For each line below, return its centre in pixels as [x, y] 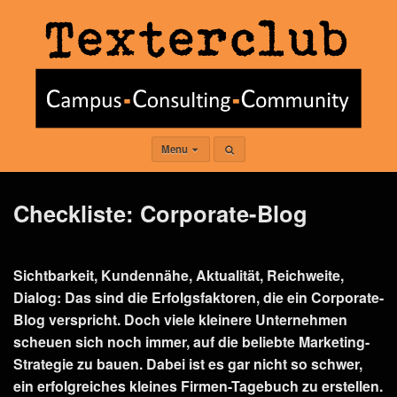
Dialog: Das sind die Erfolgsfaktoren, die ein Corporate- [198, 297]
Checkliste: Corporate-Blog [160, 213]
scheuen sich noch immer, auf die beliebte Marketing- [191, 341]
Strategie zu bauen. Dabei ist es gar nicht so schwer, [188, 363]
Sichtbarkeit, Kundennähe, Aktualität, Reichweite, [179, 275]
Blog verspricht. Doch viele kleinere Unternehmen [180, 319]
